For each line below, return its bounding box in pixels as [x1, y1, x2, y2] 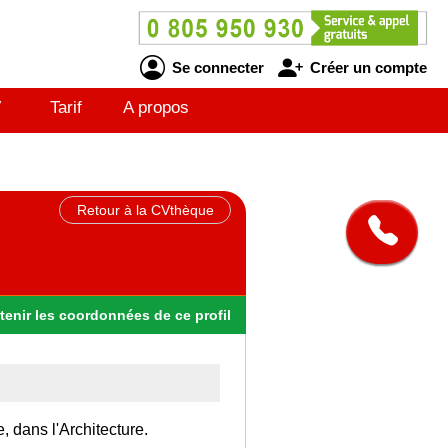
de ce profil [154, 306, 231, 323]
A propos [123, 98, 189, 117]
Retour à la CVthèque [76, 202, 214, 218]
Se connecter [167, 58, 264, 76]
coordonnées [55, 306, 154, 323]
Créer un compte [305, 58, 427, 76]
